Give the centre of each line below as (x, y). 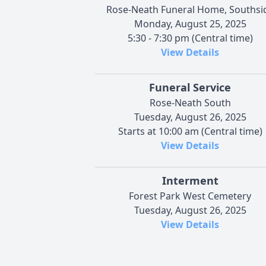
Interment (190, 180)
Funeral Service (190, 87)
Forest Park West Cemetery (190, 196)
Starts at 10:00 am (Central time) (190, 131)
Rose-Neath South (190, 102)
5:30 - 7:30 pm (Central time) (190, 38)
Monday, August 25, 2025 (190, 23)
